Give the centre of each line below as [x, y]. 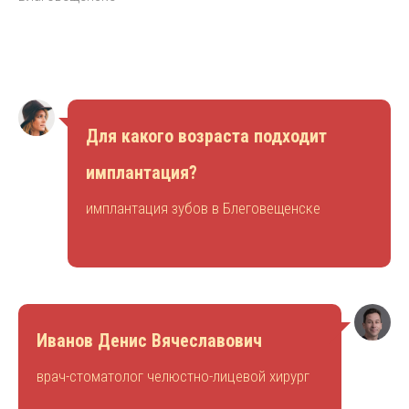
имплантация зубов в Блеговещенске [203, 209]
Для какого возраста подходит [206, 136]
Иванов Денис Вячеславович [149, 341]
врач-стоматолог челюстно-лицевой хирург [173, 377]
